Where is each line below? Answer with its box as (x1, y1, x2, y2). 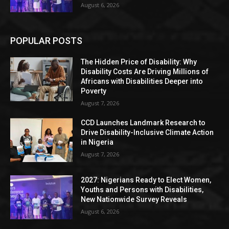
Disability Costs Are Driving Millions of (81, 67, 209, 76)
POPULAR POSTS (10, 35, 82, 47)
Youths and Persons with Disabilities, (81, 186, 204, 194)
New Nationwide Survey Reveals (81, 195, 188, 204)
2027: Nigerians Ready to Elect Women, (81, 176, 212, 185)
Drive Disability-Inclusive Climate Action (81, 128, 214, 137)
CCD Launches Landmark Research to (81, 119, 206, 127)
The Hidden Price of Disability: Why (81, 58, 197, 66)
